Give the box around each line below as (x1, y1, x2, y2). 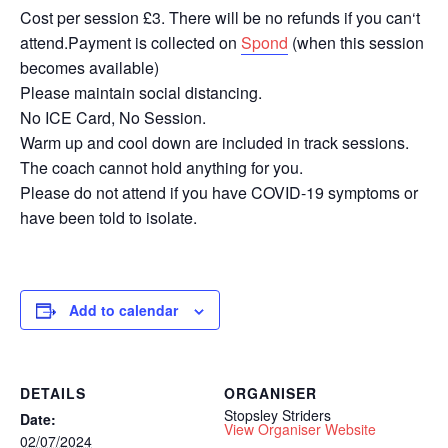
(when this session (288, 31, 424, 55)
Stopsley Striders (224, 405, 331, 426)
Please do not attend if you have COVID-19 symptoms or (20, 181, 418, 205)
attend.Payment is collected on (20, 31, 241, 55)
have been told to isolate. (20, 206, 197, 230)
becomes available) (20, 56, 159, 80)
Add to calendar (69, 300, 178, 321)
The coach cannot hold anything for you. (20, 156, 303, 180)
